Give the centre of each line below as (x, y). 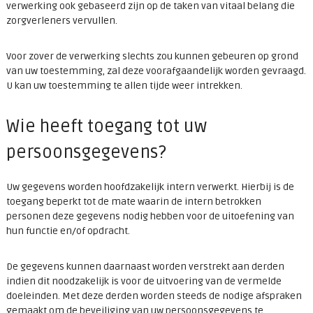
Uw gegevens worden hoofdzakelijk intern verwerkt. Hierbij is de (150, 187)
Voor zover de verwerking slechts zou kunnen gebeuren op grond (152, 57)
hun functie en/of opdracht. (68, 231)
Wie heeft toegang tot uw (106, 127)
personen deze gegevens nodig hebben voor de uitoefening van (150, 217)
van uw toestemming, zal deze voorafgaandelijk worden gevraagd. (156, 71)
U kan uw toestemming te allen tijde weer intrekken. (124, 86)
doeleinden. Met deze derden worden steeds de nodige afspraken (154, 296)
